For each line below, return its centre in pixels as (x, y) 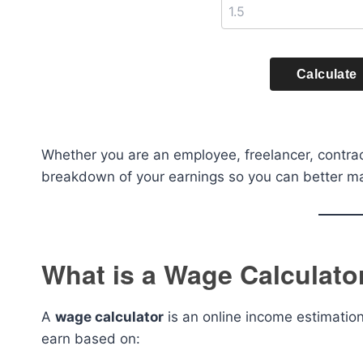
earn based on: (91, 339)
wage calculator (109, 317)
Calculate (327, 74)
